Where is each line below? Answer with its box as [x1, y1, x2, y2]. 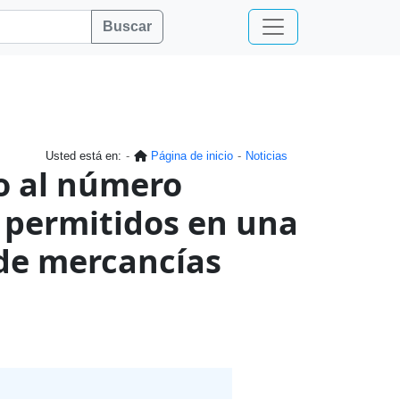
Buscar [102, 19, 152, 35]
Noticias [246, 149, 287, 162]
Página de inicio [151, 149, 233, 162]
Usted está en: [46, 149, 121, 162]
